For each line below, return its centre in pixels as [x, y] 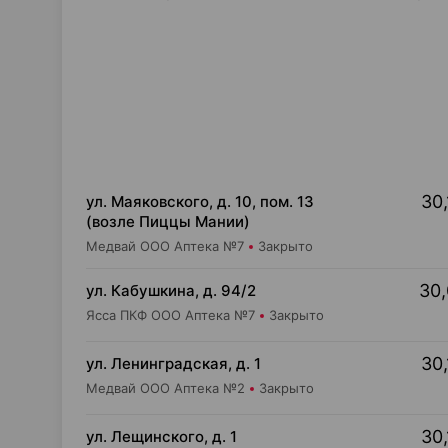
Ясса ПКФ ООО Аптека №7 [170, 315]
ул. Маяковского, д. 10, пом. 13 [200, 201]
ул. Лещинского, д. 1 [161, 436]
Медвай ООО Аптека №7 [165, 246]
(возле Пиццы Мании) [168, 221]
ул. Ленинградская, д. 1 [173, 363]
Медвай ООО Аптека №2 [165, 388]
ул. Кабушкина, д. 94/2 [171, 290]
